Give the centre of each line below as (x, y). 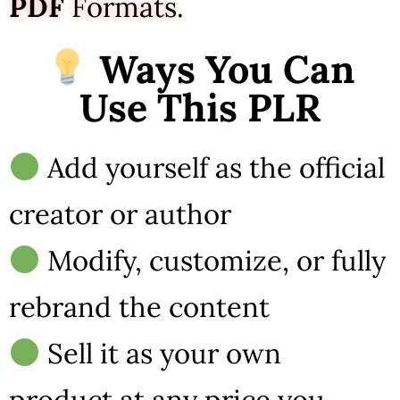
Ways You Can (222, 70)
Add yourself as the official (213, 168)
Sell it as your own (161, 354)
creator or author (120, 214)
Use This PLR (200, 108)
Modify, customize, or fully (213, 261)
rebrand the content (139, 307)
